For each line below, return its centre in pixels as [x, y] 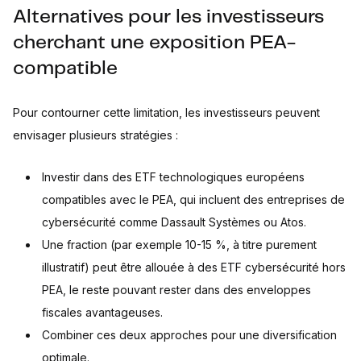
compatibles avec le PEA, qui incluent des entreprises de [193, 200]
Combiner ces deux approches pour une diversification [189, 335]
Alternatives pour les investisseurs [168, 18]
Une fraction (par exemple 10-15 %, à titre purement [179, 245]
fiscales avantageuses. [102, 313]
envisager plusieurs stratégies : [95, 135]
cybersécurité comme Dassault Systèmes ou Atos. [174, 222]
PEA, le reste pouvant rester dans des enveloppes [176, 290]
